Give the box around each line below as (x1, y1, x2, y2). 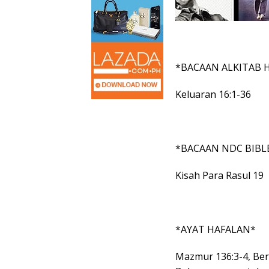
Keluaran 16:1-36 (175, 88, 251, 101)
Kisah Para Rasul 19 (175, 169, 264, 182)
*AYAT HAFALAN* (175, 223, 256, 236)
